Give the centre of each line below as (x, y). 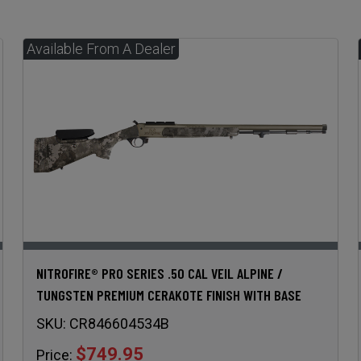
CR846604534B (119, 323)
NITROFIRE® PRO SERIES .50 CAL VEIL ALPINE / (159, 273)
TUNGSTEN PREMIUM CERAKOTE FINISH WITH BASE (168, 295)
